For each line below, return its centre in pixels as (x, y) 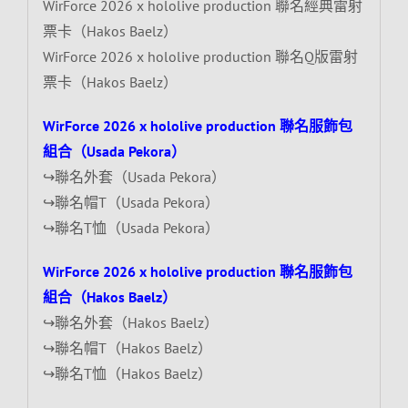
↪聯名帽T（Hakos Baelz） (127, 347)
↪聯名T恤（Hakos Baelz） (127, 373)
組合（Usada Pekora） (114, 151)
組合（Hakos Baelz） (109, 296)
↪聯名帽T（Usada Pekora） (131, 202)
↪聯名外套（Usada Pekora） (134, 176)
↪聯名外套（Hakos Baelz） (130, 322)
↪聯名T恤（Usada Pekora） (131, 227)
